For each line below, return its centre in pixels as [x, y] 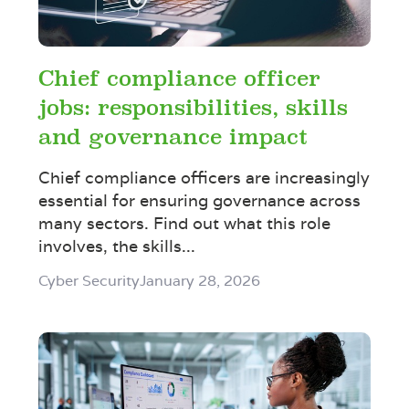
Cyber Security [89, 281]
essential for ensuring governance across [200, 201]
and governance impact [173, 138]
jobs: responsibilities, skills [194, 109]
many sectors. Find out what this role [185, 224]
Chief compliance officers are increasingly [204, 178]
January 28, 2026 [200, 281]
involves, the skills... [117, 246]
